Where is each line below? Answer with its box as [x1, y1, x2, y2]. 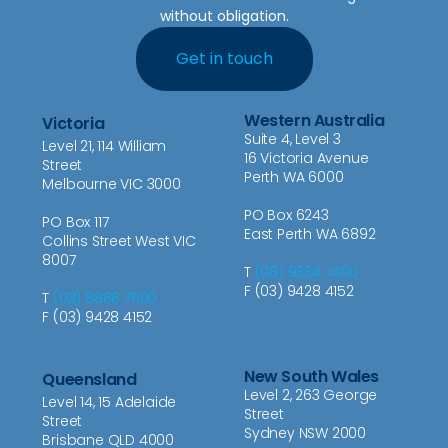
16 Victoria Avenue [244, 148, 369, 169]
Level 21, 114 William [42, 136, 167, 157]
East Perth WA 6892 [244, 224, 376, 245]
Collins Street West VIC [42, 231, 196, 252]
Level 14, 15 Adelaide [42, 392, 177, 413]
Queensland [42, 368, 137, 392]
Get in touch [175, 47, 273, 71]
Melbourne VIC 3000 [42, 174, 181, 195]
